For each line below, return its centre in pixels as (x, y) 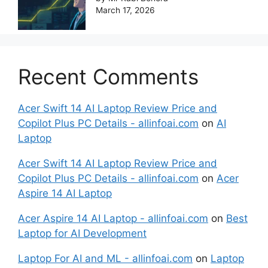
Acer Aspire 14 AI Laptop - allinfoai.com (113, 218)
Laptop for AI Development (82, 233)
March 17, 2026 (125, 10)
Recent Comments (108, 76)
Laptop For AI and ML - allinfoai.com (105, 258)
